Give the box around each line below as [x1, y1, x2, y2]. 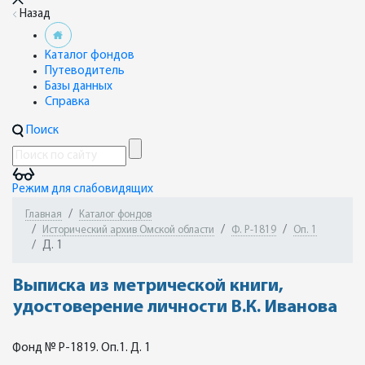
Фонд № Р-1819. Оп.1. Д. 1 [12, 342, 151, 354]
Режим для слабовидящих [12, 183, 153, 196]
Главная [25, 209, 62, 220]
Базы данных [45, 81, 112, 93]
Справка [45, 96, 90, 108]
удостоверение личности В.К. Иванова [13, 298, 337, 317]
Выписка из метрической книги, [13, 277, 284, 296]
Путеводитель [45, 65, 125, 77]
